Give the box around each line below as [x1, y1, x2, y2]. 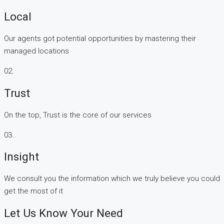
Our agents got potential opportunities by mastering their [4, 34, 196, 43]
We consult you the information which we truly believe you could [4, 173, 220, 183]
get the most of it [4, 186, 63, 195]
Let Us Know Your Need [4, 206, 123, 219]
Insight [4, 150, 39, 163]
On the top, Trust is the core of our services [4, 110, 151, 119]
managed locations [4, 46, 69, 56]
